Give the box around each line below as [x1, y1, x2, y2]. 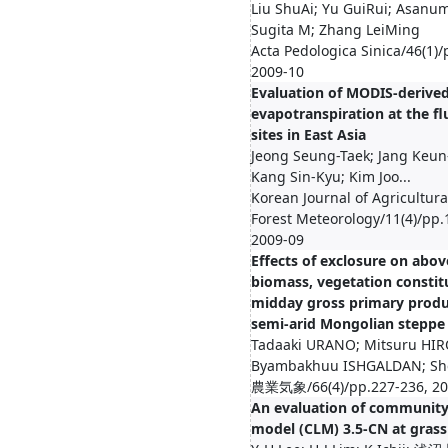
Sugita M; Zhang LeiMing [251, 20, 420, 39]
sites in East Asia [251, 125, 366, 144]
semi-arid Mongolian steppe [251, 314, 445, 333]
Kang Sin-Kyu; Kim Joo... [251, 167, 411, 186]
